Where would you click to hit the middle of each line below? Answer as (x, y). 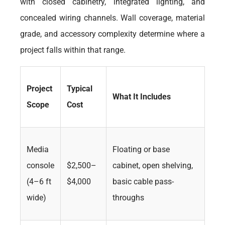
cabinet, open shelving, (153, 165)
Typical (80, 89)
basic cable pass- (143, 182)
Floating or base (141, 149)
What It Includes (142, 97)
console (40, 165)
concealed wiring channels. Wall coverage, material (113, 18)
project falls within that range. (73, 50)
